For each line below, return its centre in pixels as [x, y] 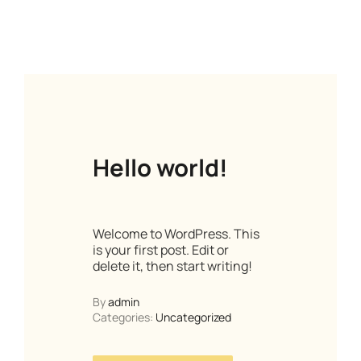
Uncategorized [193, 317]
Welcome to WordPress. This [176, 233]
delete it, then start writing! [172, 266]
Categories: [124, 317]
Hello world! [160, 167]
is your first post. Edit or [160, 249]
